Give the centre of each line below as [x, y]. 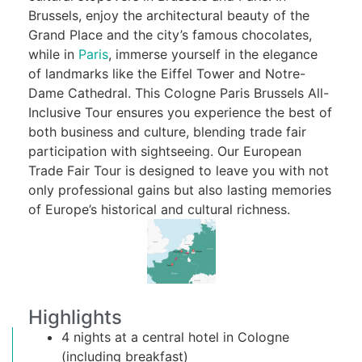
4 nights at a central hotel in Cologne [175, 337]
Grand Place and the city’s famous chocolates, [170, 34]
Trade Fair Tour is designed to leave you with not [179, 170]
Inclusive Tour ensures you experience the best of [180, 112]
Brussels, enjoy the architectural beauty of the [169, 15]
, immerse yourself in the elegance [213, 54]
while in [53, 54]
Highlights [75, 317]
